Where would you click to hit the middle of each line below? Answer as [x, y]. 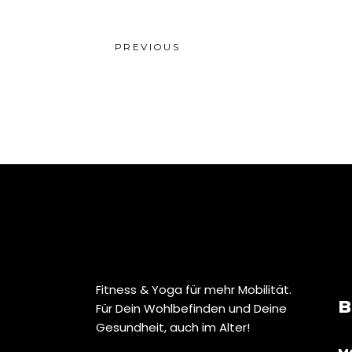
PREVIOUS [148, 47]
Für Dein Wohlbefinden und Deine [191, 309]
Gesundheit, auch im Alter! [173, 328]
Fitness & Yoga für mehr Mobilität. [194, 290]
